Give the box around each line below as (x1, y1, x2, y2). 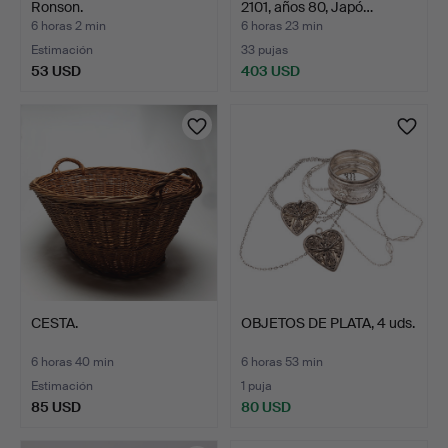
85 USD (31, 398, 81, 417)
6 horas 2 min (31, 18, 106, 35)
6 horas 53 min (241, 354, 323, 371)
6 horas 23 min (241, 18, 323, 35)
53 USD (31, 62, 81, 81)
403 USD (241, 62, 300, 81)
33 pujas (241, 42, 288, 59)
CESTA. (31, 314, 78, 333)
